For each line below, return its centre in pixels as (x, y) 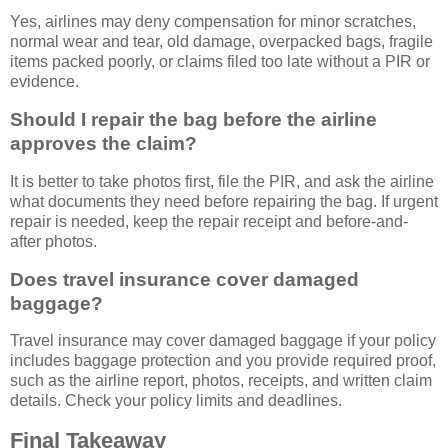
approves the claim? (103, 143)
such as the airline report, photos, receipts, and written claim (221, 381)
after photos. (53, 241)
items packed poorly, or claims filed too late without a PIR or (220, 62)
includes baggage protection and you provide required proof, (223, 361)
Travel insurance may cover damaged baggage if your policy (223, 341)
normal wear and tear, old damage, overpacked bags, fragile (221, 42)
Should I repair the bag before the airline (193, 119)
